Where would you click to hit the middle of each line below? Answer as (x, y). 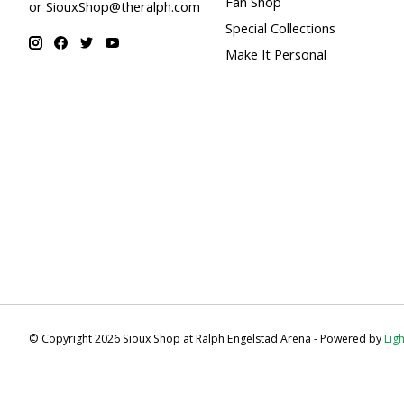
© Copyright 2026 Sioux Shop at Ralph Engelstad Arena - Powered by (207, 338)
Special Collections (280, 28)
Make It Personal (275, 55)
